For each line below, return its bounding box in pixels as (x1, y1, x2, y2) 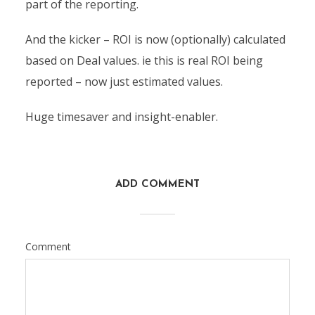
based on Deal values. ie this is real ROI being (25, 53, 263, 68)
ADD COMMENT (115, 179, 200, 190)
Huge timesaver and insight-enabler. (25, 109, 218, 124)
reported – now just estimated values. (25, 74, 223, 89)
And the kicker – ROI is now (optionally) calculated (25, 32, 285, 47)
